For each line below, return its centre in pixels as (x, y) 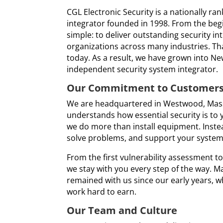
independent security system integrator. (143, 69)
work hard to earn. (102, 191)
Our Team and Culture (122, 210)
